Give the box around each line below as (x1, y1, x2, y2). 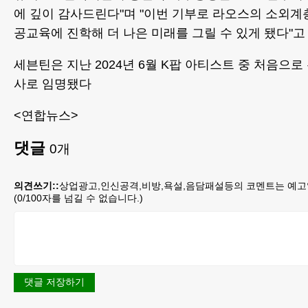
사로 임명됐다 (14, 77, 91, 91)
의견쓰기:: (14, 180, 59, 192)
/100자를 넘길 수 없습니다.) (23, 192, 143, 204)
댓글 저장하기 (24, 276, 85, 288)
